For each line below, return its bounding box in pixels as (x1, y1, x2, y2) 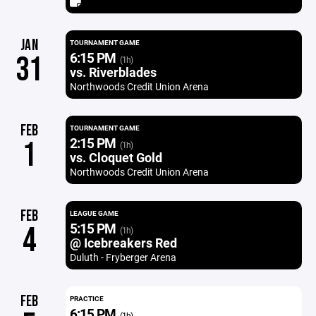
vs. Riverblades (69, 63, 157, 80)
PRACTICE (69, 293, 104, 303)
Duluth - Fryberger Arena (69, 250, 176, 264)
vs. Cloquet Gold (69, 149, 162, 166)
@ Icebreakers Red (69, 234, 177, 251)
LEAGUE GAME (69, 208, 119, 218)
